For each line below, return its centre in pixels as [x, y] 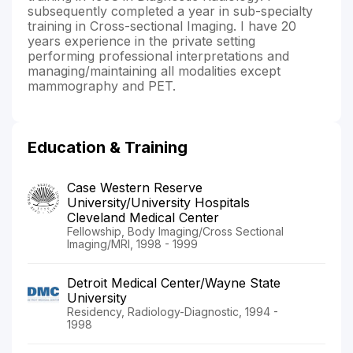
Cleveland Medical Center [143, 217]
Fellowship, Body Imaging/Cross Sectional [175, 231]
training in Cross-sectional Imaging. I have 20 [162, 26]
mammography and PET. [102, 85]
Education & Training [108, 147]
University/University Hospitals [158, 202]
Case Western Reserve [135, 187]
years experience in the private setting [141, 41]
